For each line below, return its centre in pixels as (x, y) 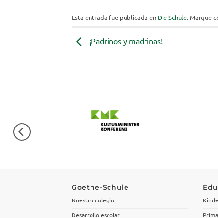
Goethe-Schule (100, 187)
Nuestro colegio (93, 200)
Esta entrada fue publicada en (115, 17)
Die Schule (172, 17)
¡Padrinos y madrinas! (125, 41)
